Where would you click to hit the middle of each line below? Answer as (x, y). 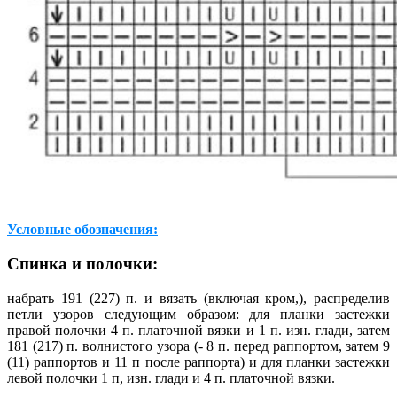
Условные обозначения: (82, 230)
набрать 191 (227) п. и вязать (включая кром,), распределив (198, 298)
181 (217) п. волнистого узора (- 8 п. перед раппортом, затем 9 (198, 346)
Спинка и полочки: (82, 263)
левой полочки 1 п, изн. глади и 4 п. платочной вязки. (171, 378)
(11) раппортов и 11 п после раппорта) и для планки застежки (198, 362)
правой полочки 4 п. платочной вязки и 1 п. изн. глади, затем (198, 330)
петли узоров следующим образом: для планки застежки (198, 314)
